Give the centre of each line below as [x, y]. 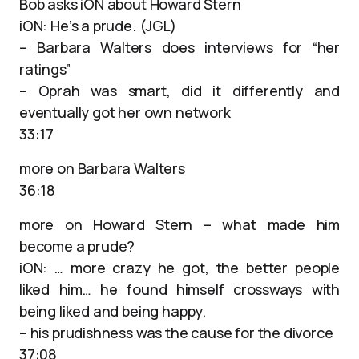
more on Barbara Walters [102, 168]
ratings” [45, 69]
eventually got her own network [125, 112]
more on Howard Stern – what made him [179, 224]
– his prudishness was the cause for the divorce [176, 333]
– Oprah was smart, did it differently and [179, 91]
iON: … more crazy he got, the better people [179, 268]
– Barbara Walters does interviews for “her [179, 47]
